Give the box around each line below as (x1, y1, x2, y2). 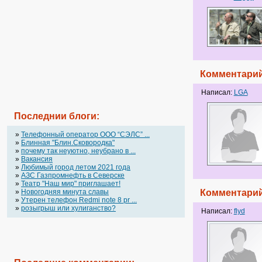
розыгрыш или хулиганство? (21, 204, 116, 212)
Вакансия (21, 155, 53, 163)
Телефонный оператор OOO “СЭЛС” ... (21, 130, 150, 139)
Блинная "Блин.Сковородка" (21, 139, 115, 147)
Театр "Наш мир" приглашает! (21, 180, 120, 188)
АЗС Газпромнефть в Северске (21, 171, 125, 180)
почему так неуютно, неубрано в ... (21, 147, 136, 155)
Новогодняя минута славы (21, 188, 109, 196)
